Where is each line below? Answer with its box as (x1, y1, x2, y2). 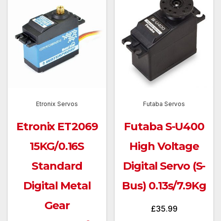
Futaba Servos (143, 100, 185, 108)
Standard (32, 159, 82, 173)
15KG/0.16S (30, 139, 84, 153)
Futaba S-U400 (124, 119, 205, 133)
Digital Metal (23, 179, 91, 192)
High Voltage (129, 139, 199, 153)
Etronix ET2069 (16, 119, 98, 133)
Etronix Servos (36, 100, 78, 108)
